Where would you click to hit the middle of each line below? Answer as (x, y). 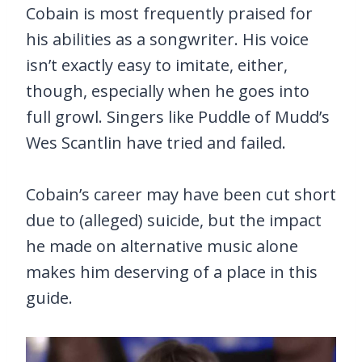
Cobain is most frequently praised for (169, 13)
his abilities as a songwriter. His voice (167, 39)
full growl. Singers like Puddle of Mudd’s (178, 116)
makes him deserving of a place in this (172, 271)
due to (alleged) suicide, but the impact (174, 220)
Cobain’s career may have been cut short (181, 194)
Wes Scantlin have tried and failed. (156, 142)
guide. (49, 297)
